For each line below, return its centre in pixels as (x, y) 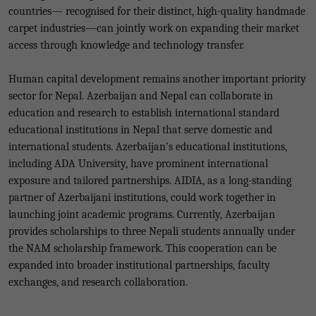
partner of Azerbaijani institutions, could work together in (142, 197)
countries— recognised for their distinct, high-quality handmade (157, 11)
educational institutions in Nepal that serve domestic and (140, 130)
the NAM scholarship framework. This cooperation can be (142, 248)
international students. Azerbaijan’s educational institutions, (148, 147)
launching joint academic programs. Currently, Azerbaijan (142, 214)
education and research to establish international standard (144, 113)
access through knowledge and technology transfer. (126, 45)
